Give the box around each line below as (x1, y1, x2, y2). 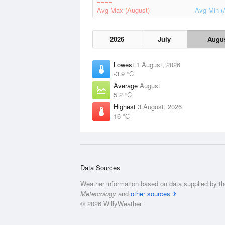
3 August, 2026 (138, 102, 182, 111)
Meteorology (80, 189, 116, 198)
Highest (114, 102, 138, 111)
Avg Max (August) (97, 5, 150, 15)
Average (114, 81, 140, 90)
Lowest (114, 60, 136, 69)
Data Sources (80, 163, 120, 172)
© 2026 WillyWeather (80, 199, 142, 208)
